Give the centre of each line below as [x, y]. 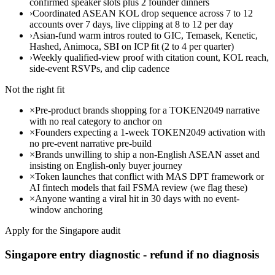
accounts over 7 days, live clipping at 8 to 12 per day [131, 25]
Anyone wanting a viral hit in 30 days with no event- [137, 199]
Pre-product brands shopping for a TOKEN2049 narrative [147, 110]
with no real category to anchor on [96, 122]
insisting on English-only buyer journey [106, 166]
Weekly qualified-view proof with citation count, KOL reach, [151, 58]
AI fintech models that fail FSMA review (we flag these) [138, 188]
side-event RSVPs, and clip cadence [99, 69]
